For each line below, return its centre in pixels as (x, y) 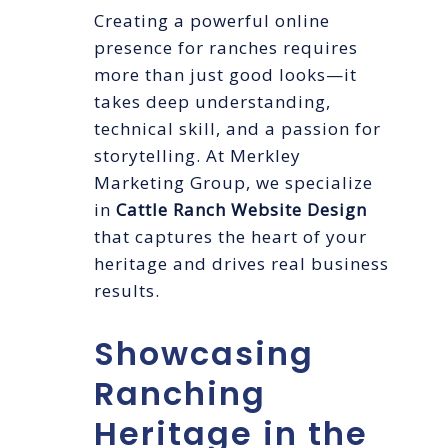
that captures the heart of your (230, 237)
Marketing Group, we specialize (233, 183)
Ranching (180, 394)
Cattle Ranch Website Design (241, 210)
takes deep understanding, (212, 102)
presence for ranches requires (226, 48)
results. (127, 291)
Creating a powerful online (212, 21)
